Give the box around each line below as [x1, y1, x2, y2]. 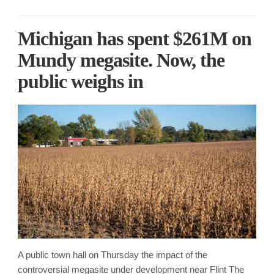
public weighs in [18, 70, 143, 92]
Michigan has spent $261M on [18, 27, 251, 50]
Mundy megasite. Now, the [18, 48, 224, 71]
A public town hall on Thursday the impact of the [18, 249, 207, 260]
